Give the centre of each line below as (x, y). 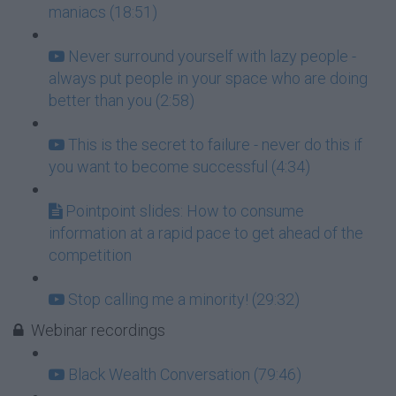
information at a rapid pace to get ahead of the (206, 233)
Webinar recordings (98, 330)
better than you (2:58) (122, 100)
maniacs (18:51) (103, 12)
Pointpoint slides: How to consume (185, 211)
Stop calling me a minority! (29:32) (184, 299)
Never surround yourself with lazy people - (212, 56)
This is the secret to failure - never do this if (215, 145)
